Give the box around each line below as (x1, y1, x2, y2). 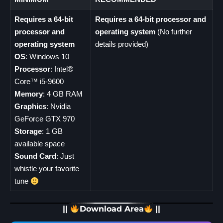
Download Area (79, 204, 144, 214)
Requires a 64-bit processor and (95, 15, 206, 24)
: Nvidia (46, 102, 71, 111)
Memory (14, 90, 43, 99)
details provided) (95, 40, 148, 49)
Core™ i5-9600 (14, 77, 64, 86)
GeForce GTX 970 (14, 114, 75, 123)
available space (14, 139, 65, 148)
